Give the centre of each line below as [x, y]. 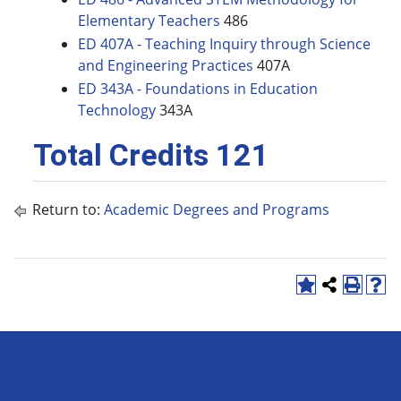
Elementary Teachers [149, 21]
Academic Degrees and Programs [217, 209]
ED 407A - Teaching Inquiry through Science [224, 44]
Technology [117, 110]
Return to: [66, 209]
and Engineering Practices [166, 65]
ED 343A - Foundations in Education [198, 89]
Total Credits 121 [151, 155]
